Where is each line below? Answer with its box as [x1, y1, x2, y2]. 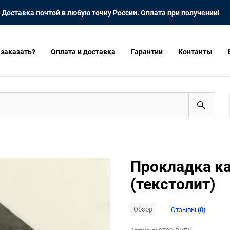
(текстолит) [130, 173, 216, 195]
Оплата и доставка [51, 46, 116, 56]
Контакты [178, 46, 213, 56]
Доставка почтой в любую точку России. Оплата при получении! [2, 8, 220, 17]
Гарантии [131, 46, 163, 56]
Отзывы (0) [171, 204, 206, 214]
